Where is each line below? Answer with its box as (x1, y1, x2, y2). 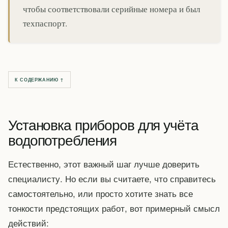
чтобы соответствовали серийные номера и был (23, 3, 200, 15)
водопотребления (8, 129, 117, 150)
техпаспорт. (23, 17, 67, 30)
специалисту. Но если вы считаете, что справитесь (8, 172, 216, 185)
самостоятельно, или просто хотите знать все (8, 187, 193, 200)
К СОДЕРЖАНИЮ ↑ (15, 76, 64, 83)
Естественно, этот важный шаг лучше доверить (8, 157, 199, 170)
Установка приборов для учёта (8, 113, 198, 134)
